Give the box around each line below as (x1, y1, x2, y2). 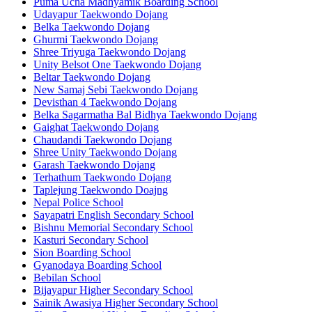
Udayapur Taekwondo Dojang (33, 8, 168, 20)
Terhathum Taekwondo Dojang (33, 171, 171, 183)
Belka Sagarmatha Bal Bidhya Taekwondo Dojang (33, 109, 257, 120)
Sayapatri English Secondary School (33, 209, 194, 221)
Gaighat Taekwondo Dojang (33, 121, 159, 133)
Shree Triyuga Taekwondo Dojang (33, 46, 186, 58)
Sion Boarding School (33, 247, 131, 258)
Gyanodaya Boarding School (33, 259, 162, 271)
